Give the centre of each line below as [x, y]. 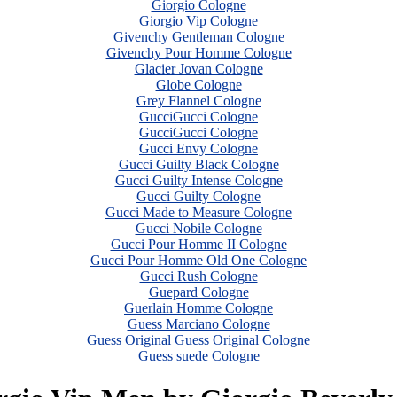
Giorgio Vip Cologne [198, 21]
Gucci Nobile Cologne [198, 228]
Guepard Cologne [198, 292]
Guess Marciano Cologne [198, 324]
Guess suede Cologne [198, 356]
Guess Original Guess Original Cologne [198, 340]
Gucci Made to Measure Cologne [198, 212]
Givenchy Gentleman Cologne [198, 37]
